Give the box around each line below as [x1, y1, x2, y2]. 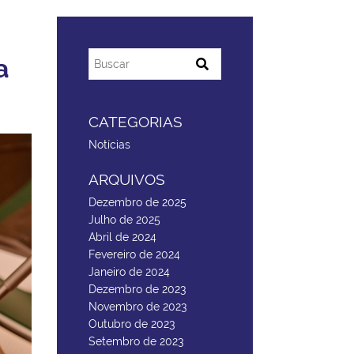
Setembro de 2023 [88, 335, 183, 348]
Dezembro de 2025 [88, 196, 186, 209]
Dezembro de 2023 [88, 283, 186, 296]
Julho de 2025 [88, 213, 160, 226]
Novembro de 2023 [88, 300, 186, 313]
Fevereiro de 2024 [88, 248, 180, 261]
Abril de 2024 [88, 231, 156, 243]
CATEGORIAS [88, 113, 183, 130]
